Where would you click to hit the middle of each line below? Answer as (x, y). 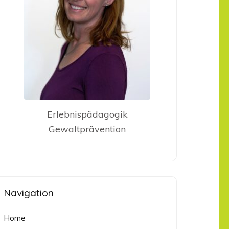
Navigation (29, 193)
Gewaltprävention (87, 129)
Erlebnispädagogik (87, 114)
